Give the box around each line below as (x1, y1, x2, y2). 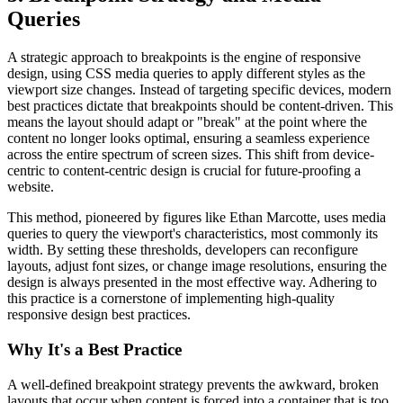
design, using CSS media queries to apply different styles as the (7, 66, 365, 82)
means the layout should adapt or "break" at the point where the (7, 114, 367, 130)
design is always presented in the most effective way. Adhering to (7, 274, 377, 291)
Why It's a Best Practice (7, 339, 182, 359)
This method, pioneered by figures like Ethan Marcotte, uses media (7, 210, 386, 226)
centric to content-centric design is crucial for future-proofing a (7, 163, 361, 179)
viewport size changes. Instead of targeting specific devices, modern (7, 82, 391, 98)
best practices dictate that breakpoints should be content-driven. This (7, 98, 393, 114)
